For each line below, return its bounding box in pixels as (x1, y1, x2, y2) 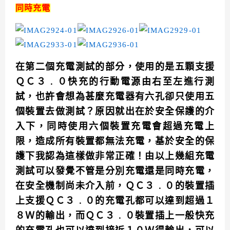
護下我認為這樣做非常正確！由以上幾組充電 (15, 151, 215, 162)
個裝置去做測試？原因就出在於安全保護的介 (15, 106, 215, 117)
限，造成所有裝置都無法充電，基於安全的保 (15, 136, 215, 147)
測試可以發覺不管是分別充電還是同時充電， (15, 166, 215, 177)
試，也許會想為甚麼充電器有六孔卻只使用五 (15, 91, 215, 102)
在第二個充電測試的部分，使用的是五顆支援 (15, 62, 215, 72)
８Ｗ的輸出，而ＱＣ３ (15, 210, 116, 221)
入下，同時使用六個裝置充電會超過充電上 (15, 121, 215, 132)
